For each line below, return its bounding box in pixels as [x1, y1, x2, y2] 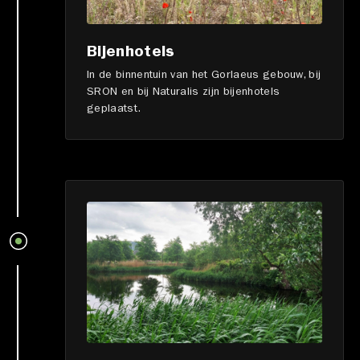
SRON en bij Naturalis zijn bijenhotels [87, 87, 280, 99]
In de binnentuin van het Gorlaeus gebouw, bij [87, 70, 321, 82]
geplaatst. [87, 104, 141, 116]
